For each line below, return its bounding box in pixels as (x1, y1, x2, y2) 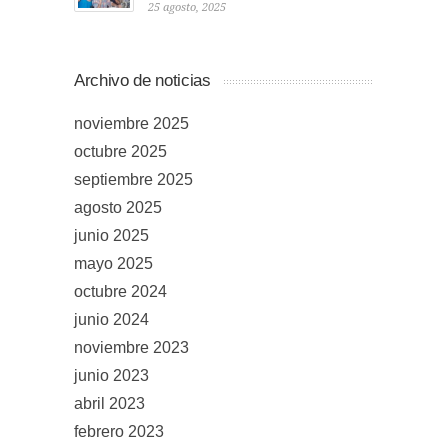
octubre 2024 (74, 283, 167, 301)
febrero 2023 (74, 423, 164, 441)
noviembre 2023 (74, 339, 189, 357)
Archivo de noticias (74, 71, 211, 91)
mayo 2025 (74, 255, 153, 273)
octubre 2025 (74, 143, 167, 161)
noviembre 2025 (74, 115, 189, 133)
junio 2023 (74, 367, 149, 385)
